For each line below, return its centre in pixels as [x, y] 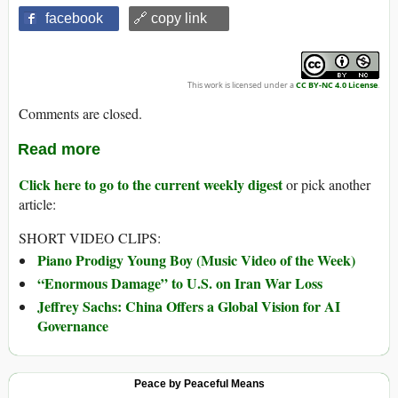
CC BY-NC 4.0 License [337, 85]
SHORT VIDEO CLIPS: [90, 238]
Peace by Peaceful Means [199, 384]
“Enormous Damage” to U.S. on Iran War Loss [180, 283]
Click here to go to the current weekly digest [151, 185]
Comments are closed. [80, 114]
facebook [74, 19]
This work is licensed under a [242, 85]
